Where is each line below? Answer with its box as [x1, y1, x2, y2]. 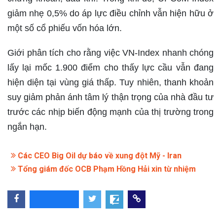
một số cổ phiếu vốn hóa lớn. [7, 23, 122, 33]
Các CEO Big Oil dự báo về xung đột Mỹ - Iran [16, 150, 182, 160]
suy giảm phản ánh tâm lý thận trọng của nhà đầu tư [7, 92, 214, 102]
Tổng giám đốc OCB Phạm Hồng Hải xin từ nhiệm [16, 164, 196, 174]
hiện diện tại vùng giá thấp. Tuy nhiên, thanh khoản [7, 77, 214, 87]
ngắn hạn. [7, 121, 47, 132]
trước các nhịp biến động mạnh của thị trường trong [7, 107, 214, 117]
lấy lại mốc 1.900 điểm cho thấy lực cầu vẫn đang [7, 62, 214, 73]
